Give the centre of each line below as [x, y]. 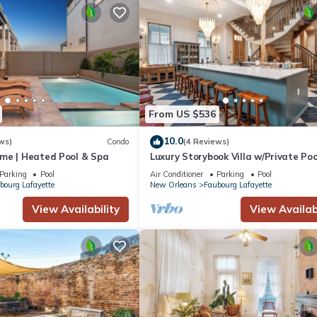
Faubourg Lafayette [238, 184]
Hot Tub [169, 169]
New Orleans [173, 184]
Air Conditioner [177, 174]
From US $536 [182, 114]
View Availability [76, 209]
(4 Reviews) [206, 142]
